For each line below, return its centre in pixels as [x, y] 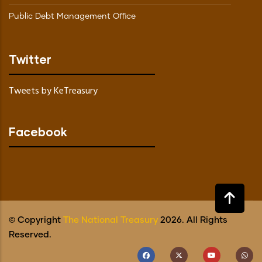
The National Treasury [111, 220]
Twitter [30, 59]
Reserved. [30, 235]
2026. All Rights [193, 220]
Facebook [38, 131]
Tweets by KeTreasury [53, 91]
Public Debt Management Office [72, 16]
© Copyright [36, 220]
